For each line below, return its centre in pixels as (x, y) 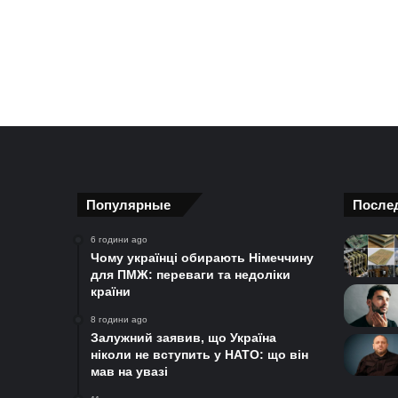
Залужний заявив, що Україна (183, 338)
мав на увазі (129, 371)
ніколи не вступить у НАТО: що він (199, 354)
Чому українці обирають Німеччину (202, 258)
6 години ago (119, 239)
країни (111, 291)
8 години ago (119, 319)
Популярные (128, 205)
